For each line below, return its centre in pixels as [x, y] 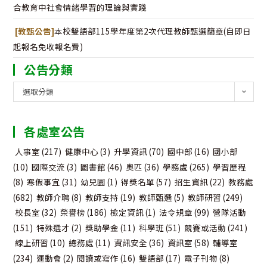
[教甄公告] [35, 31]
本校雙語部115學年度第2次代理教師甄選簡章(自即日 [153, 31]
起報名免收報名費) [48, 46]
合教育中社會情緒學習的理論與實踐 [80, 7]
